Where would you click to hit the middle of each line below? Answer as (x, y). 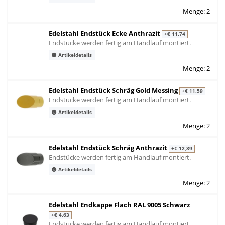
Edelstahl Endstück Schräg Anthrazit (109, 148)
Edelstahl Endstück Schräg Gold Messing (114, 91)
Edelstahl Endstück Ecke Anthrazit (105, 33)
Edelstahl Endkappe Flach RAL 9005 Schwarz (119, 205)
